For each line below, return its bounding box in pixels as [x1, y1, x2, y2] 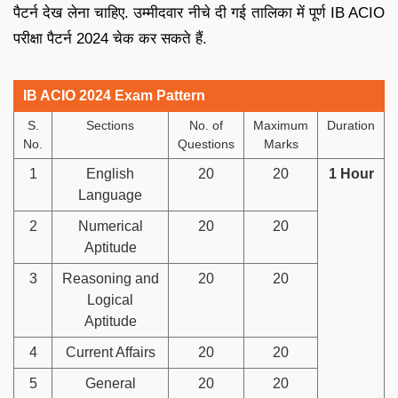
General [84, 375, 136, 391]
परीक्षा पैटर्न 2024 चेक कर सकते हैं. [13, 29, 207, 47]
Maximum [253, 117, 308, 132]
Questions [178, 136, 235, 151]
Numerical [77, 218, 143, 234]
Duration [327, 117, 375, 132]
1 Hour [328, 165, 374, 181]
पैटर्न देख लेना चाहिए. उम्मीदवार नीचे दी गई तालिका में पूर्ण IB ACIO [13, 4, 385, 21]
